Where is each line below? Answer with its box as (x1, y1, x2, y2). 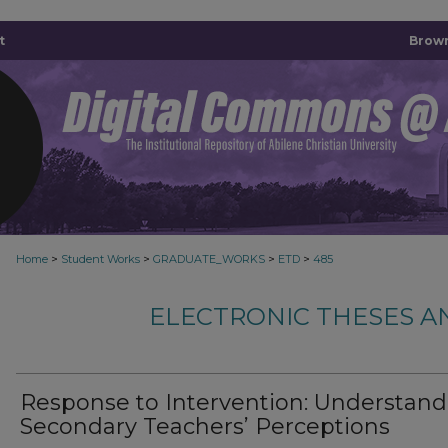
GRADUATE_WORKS (153, 252, 265, 266)
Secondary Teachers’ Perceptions (20, 413, 390, 440)
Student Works (61, 252, 140, 266)
